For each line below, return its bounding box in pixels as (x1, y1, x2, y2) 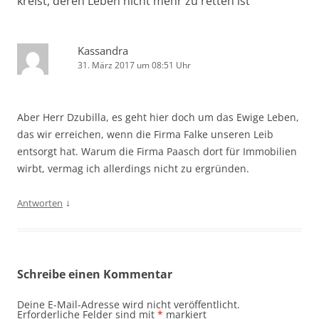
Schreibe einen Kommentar (17, 266, 172, 283)
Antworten (17, 197, 63, 210)
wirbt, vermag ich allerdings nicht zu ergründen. (17, 162, 249, 176)
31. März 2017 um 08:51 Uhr (78, 59, 191, 72)
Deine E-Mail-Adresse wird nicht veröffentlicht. (17, 298, 240, 312)
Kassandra (78, 43, 128, 58)
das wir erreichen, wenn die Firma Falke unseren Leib (17, 127, 273, 142)
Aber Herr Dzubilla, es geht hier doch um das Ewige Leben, (17, 110, 299, 125)
